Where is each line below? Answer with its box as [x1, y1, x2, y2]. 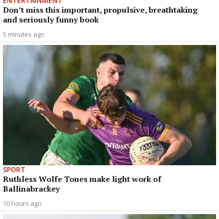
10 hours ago [3, 198, 42, 208]
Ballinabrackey [3, 183, 60, 194]
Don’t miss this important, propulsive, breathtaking [3, 4, 197, 15]
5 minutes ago [3, 29, 44, 39]
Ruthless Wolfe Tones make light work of [3, 173, 161, 184]
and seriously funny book [3, 14, 99, 25]
